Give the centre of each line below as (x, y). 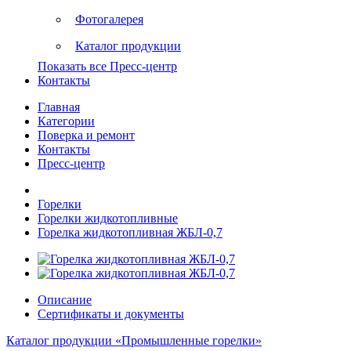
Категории (66, 121)
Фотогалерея (109, 19)
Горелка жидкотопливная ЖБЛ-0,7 (130, 232)
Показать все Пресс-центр (107, 66)
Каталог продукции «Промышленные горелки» (134, 340)
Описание (65, 300)
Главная (59, 107)
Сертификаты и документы (111, 314)
